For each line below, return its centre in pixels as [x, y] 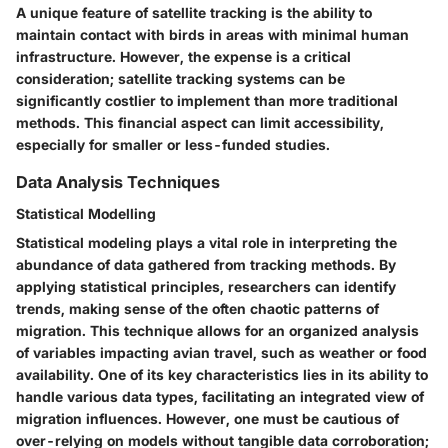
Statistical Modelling [86, 214]
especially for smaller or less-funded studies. [173, 144]
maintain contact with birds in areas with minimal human [212, 34]
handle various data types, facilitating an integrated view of [220, 397]
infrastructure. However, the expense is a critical [183, 56]
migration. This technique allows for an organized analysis [217, 331]
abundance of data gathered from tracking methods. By [206, 265]
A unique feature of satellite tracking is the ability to [194, 12]
